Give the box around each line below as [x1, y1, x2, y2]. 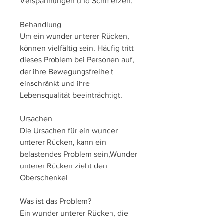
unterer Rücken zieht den [20, 162, 107, 170]
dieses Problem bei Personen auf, [20, 55, 134, 64]
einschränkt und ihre [20, 79, 90, 88]
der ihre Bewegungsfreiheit [20, 67, 113, 76]
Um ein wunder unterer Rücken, [20, 32, 129, 41]
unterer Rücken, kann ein [20, 138, 106, 147]
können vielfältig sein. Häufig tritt [20, 44, 134, 53]
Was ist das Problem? [20, 197, 91, 206]
